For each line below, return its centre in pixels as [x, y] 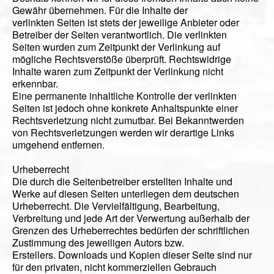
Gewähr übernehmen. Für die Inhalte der [100, 10]
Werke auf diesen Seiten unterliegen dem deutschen [126, 194]
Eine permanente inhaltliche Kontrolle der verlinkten [124, 96]
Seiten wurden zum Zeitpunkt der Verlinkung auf [116, 47]
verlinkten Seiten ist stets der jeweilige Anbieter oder [126, 23]
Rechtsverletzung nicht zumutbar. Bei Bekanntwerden [128, 120]
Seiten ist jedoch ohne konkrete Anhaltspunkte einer [125, 108]
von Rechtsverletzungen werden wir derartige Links [123, 133]
